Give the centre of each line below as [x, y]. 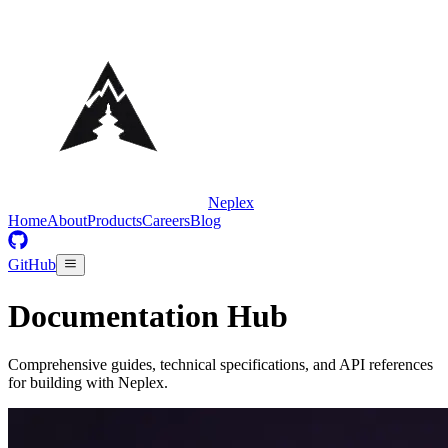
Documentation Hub [148, 315]
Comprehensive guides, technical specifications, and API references [220, 365]
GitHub [32, 265]
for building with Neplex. [88, 383]
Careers [166, 220]
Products [114, 220]
